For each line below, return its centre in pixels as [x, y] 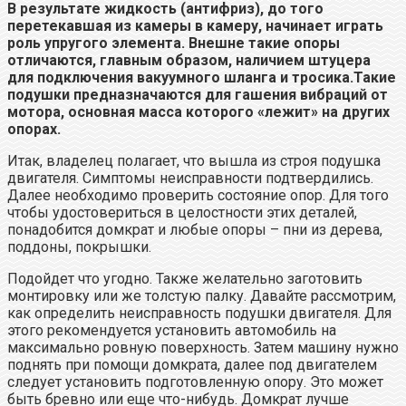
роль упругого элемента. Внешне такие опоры [174, 43]
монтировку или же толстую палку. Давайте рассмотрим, [202, 295]
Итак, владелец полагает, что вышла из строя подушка [194, 160]
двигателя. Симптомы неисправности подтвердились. [190, 178]
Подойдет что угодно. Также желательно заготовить [185, 278]
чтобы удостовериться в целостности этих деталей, [182, 212]
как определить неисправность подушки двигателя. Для [199, 313]
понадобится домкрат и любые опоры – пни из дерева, [195, 229]
